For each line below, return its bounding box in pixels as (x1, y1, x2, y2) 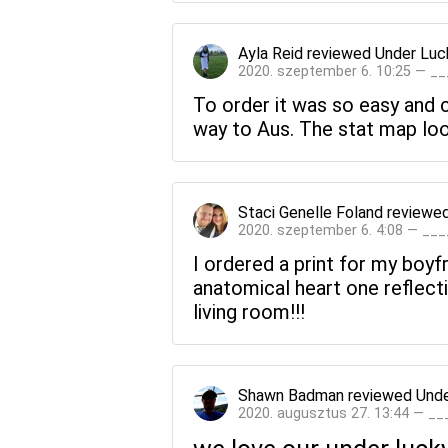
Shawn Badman (238, 385, 344, 405)
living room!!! (193, 299, 305, 324)
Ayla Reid (238, 43, 303, 63)
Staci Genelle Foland (238, 202, 383, 222)
